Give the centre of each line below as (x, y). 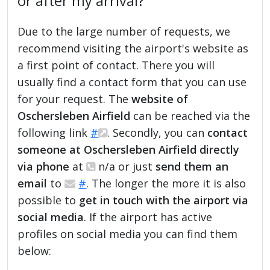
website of (160, 99)
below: (35, 250)
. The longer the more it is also (166, 183)
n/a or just (126, 166)
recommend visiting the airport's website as (133, 48)
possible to (49, 200)
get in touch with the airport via (164, 200)
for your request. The (75, 99)
